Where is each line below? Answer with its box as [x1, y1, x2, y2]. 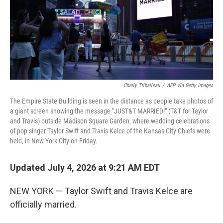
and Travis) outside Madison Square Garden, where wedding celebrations [10, 117, 210, 125]
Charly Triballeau [123, 82, 160, 89]
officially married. [10, 199, 77, 210]
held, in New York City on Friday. [10, 137, 98, 145]
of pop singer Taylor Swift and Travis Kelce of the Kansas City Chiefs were [10, 127, 210, 135]
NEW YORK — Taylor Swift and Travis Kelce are [10, 186, 193, 197]
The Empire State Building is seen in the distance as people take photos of [10, 97, 213, 106]
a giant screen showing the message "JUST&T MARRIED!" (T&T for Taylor [10, 107, 208, 115]
